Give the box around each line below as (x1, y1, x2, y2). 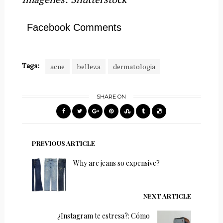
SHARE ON (97, 93, 126, 100)
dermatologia (112, 61, 155, 71)
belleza (77, 61, 101, 71)
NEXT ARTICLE (143, 191, 192, 200)
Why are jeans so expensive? (73, 158, 160, 168)
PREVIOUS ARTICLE (31, 138, 95, 147)
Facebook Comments (26, 21, 121, 33)
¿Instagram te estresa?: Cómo (57, 211, 150, 221)
